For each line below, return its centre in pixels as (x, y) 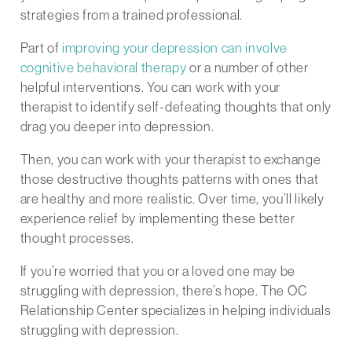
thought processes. (77, 238)
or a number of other (247, 68)
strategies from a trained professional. (132, 15)
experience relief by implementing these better (158, 218)
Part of (41, 48)
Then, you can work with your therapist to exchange (170, 159)
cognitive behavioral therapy (103, 68)
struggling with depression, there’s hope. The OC (164, 291)
